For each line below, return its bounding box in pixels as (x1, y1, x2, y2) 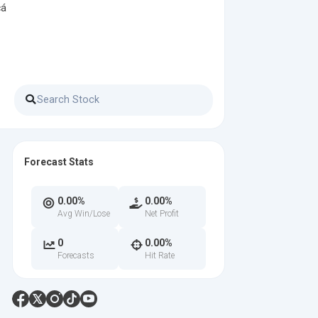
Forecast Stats (24, 156, 94, 168)
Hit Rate (145, 251, 175, 261)
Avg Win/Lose (57, 209, 110, 219)
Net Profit (145, 209, 179, 219)
